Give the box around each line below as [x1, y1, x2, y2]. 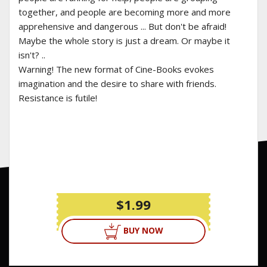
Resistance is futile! [18, 92, 97, 104]
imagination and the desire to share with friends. [18, 77, 216, 90]
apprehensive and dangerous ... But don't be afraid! [18, 20, 226, 33]
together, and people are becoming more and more [18, 6, 231, 18]
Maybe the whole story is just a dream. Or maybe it [18, 35, 230, 47]
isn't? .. [18, 49, 45, 61]
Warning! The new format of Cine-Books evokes [18, 63, 214, 76]
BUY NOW [123, 225, 163, 237]
